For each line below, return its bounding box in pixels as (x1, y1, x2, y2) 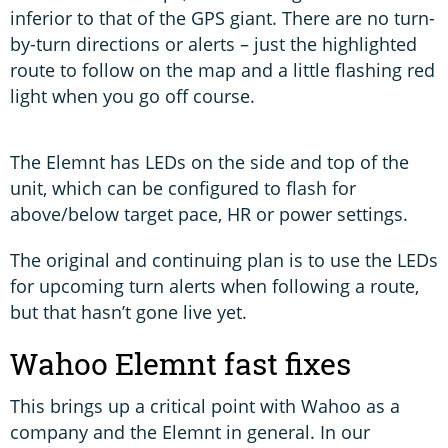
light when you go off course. (10, 83, 255, 108)
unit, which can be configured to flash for (10, 175, 356, 200)
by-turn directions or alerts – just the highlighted (10, 31, 417, 56)
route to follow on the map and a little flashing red (10, 57, 435, 82)
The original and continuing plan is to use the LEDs (10, 247, 438, 272)
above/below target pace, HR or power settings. (10, 201, 408, 226)
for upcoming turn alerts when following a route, (10, 273, 419, 298)
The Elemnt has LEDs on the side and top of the (10, 149, 409, 174)
